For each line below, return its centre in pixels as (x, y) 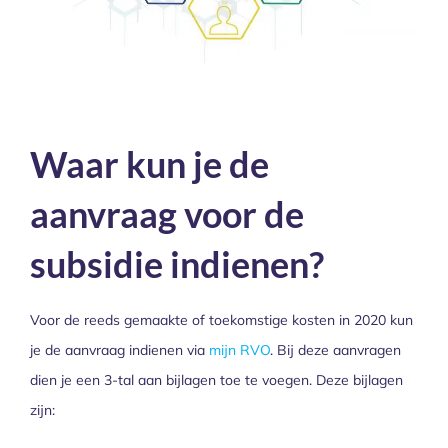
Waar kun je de (149, 164)
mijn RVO (239, 350)
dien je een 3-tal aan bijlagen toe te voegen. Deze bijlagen (216, 380)
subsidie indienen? (177, 264)
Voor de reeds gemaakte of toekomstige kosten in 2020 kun (221, 320)
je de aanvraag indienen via (119, 350)
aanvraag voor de (167, 214)
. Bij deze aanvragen (335, 350)
